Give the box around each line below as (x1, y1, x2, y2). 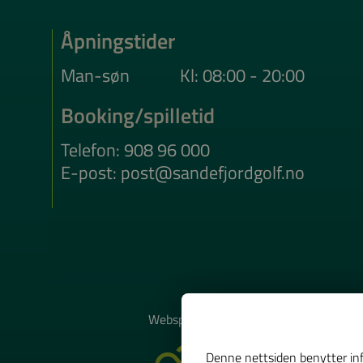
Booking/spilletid (61, 100, 215, 132)
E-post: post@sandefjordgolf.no (61, 159, 305, 186)
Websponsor (147, 309, 216, 329)
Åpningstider (61, 24, 175, 57)
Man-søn (61, 61, 130, 89)
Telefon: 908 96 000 (61, 136, 210, 164)
